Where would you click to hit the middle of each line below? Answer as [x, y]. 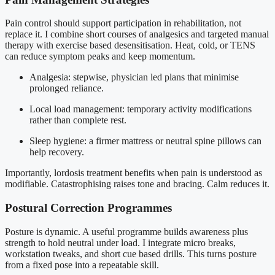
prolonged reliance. [67, 88]
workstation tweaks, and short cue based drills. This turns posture [131, 254]
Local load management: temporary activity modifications [141, 109]
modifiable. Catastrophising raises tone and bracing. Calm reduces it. [137, 184]
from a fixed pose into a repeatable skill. [82, 265]
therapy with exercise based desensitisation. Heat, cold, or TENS [130, 45]
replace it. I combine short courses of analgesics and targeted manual [137, 34]
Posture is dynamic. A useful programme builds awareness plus [126, 231]
